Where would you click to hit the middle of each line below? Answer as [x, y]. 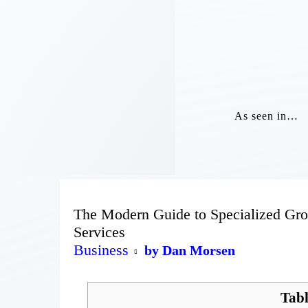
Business [101, 250]
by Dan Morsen [190, 251]
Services [99, 232]
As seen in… [266, 116]
